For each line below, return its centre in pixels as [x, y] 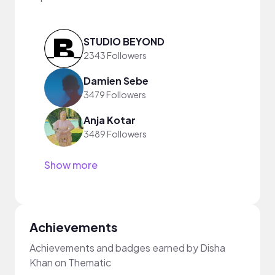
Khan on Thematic [70, 262]
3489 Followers [115, 134]
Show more [71, 165]
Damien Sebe [116, 81]
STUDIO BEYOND [124, 42]
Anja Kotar [110, 120]
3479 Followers [115, 95]
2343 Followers [115, 56]
